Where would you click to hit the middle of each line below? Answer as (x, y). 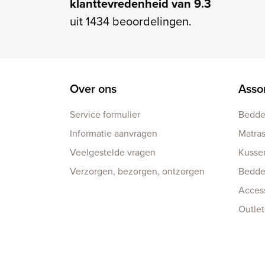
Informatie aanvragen (114, 133)
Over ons (93, 88)
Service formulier (105, 114)
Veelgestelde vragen (113, 152)
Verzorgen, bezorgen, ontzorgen (137, 171)
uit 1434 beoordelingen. (131, 21)
